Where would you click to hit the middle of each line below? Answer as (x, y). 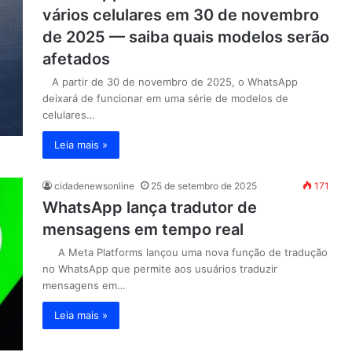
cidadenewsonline (94, 186)
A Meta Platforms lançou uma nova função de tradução (185, 252)
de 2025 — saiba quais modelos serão (186, 37)
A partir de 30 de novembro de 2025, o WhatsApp (170, 82)
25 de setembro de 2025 (204, 186)
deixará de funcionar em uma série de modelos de (165, 98)
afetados (76, 59)
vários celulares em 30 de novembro (181, 15)
